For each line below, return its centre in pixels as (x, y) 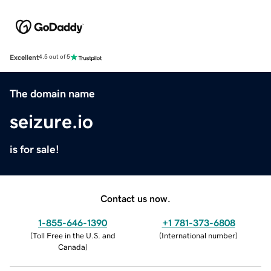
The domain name (52, 93)
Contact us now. (135, 198)
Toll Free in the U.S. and (74, 235)
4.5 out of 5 (54, 57)
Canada (71, 247)
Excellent (24, 57)
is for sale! (34, 149)
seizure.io (51, 121)
